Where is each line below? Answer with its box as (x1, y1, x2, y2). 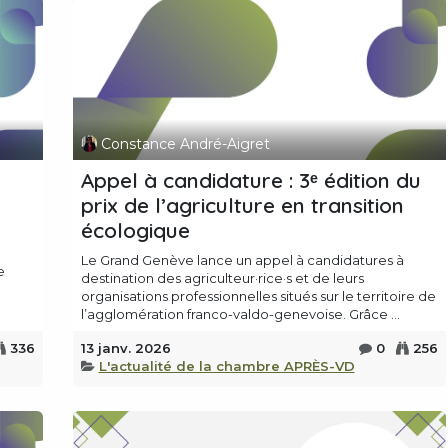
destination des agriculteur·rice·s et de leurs (80, 270, 364, 287)
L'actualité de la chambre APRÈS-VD (98, 358, 355, 375)
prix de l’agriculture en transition (80, 192, 404, 219)
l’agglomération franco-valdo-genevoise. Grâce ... (80, 306, 400, 323)
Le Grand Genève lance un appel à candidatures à (80, 252, 404, 269)
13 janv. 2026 (80, 340, 171, 357)
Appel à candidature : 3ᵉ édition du (80, 167, 421, 194)
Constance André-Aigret (101, 134, 271, 153)
